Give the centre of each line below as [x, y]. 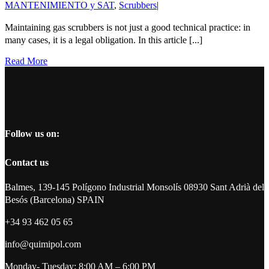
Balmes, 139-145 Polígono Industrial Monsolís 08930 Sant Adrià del [134, 187]
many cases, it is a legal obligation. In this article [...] [104, 40]
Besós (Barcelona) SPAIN [55, 200]
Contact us [27, 163]
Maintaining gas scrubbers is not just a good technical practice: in [128, 27]
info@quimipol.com [43, 244]
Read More [26, 61]
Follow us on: [32, 133]
